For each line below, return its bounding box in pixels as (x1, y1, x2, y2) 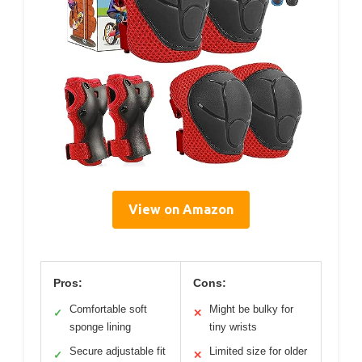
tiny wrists (209, 320, 257, 333)
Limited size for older (209, 344, 307, 357)
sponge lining (69, 320, 131, 333)
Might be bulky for (209, 302, 293, 315)
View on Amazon (128, 201, 234, 217)
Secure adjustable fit (69, 344, 166, 357)
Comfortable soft (69, 302, 147, 315)
